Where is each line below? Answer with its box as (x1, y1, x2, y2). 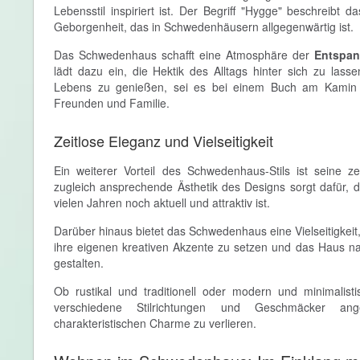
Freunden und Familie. (54, 95, 170, 111)
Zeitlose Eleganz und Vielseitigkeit (54, 130, 273, 151)
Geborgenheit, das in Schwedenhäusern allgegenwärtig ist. (54, 18, 354, 35)
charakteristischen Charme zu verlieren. (54, 315, 256, 331)
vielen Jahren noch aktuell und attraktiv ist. (54, 194, 270, 211)
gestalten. (54, 255, 104, 271)
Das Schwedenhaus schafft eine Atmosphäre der (54, 47, 314, 63)
